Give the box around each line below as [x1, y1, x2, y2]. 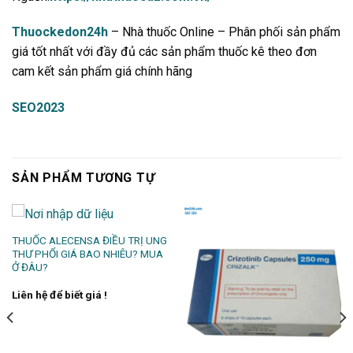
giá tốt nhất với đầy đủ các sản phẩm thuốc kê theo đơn [12, 44, 317, 60]
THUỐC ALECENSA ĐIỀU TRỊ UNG [11, 233, 167, 247]
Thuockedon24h [12, 24, 108, 40]
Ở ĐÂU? [11, 260, 48, 273]
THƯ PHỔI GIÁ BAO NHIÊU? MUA [11, 247, 163, 260]
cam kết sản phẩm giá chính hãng [12, 64, 192, 80]
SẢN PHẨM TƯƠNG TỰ [12, 170, 155, 186]
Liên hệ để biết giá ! [11, 288, 107, 301]
